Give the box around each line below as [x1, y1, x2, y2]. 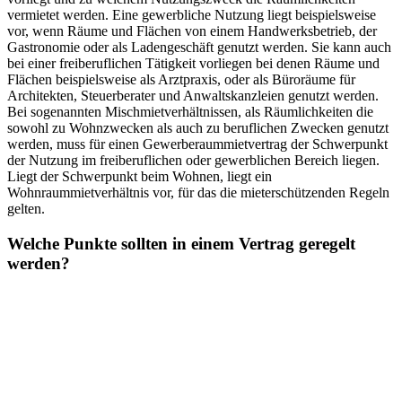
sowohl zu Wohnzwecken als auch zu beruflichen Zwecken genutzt [7, 119, 389, 135]
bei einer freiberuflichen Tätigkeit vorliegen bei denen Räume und [7, 55, 380, 71]
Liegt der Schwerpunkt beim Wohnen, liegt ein [7, 168, 272, 184]
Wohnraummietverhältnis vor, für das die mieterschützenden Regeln [7, 184, 389, 200]
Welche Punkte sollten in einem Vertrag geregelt [7, 233, 355, 253]
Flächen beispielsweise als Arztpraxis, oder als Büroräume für [7, 71, 355, 87]
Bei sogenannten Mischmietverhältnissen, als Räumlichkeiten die [7, 103, 373, 119]
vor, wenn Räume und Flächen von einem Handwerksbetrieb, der [7, 22, 377, 39]
